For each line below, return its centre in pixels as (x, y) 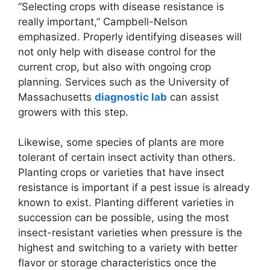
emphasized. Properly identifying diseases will (130, 36)
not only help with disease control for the (117, 52)
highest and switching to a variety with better (128, 248)
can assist (193, 97)
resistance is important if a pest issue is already (134, 188)
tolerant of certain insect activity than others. (127, 158)
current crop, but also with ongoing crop (115, 67)
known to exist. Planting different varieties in (126, 203)
